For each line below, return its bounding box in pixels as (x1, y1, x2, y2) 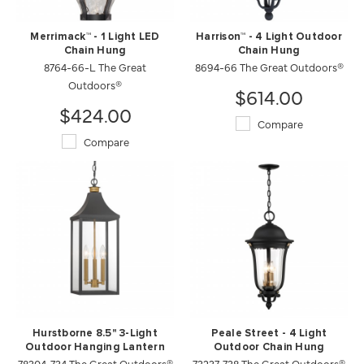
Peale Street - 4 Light (210, 328, 327, 339)
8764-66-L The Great (44, 59, 146, 74)
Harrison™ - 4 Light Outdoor (195, 32, 343, 42)
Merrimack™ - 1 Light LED (30, 32, 160, 42)
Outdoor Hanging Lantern (25, 342, 165, 353)
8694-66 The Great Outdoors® (194, 59, 344, 74)
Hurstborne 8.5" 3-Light (32, 328, 158, 339)
